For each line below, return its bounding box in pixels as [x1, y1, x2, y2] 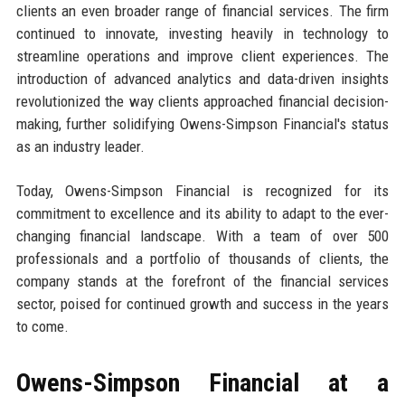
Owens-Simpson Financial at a [15, 367, 390, 398]
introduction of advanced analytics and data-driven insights [15, 69, 390, 88]
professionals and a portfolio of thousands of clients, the [15, 249, 390, 268]
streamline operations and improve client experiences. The [15, 46, 390, 65]
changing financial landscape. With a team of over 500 [15, 226, 390, 245]
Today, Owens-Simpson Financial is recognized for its [15, 181, 390, 200]
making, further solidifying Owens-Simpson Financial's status [15, 114, 390, 133]
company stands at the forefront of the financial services [15, 271, 390, 290]
